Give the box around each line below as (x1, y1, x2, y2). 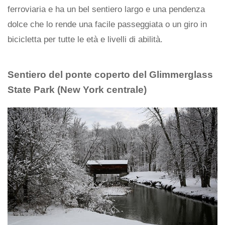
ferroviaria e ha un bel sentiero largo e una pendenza (8, 5, 205, 15)
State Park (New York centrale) (8, 84, 147, 95)
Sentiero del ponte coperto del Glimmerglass (8, 69, 213, 80)
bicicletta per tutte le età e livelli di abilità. (8, 35, 163, 45)
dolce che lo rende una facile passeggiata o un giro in (8, 20, 207, 30)
